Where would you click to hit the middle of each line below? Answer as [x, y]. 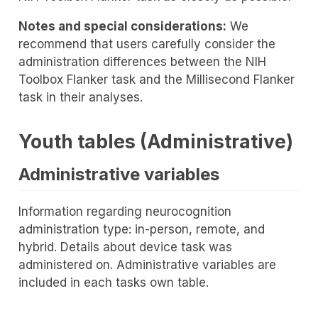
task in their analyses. [80, 97]
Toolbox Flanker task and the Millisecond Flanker [156, 79]
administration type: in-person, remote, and [141, 230]
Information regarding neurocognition [125, 212]
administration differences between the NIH [142, 61]
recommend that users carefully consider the [147, 44]
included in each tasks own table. [113, 283]
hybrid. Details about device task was [125, 247]
